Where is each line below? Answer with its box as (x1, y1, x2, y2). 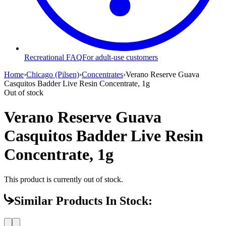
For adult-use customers (82, 52, 158, 62)
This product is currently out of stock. (4, 175, 123, 184)
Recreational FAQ (24, 52, 82, 62)
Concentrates (82, 70, 123, 79)
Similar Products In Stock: (14, 194, 152, 208)
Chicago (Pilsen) (26, 70, 79, 79)
